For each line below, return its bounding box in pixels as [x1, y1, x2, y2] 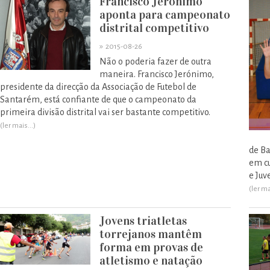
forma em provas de [99, 240, 203, 254]
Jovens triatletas [99, 213, 187, 228]
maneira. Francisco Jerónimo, [99, 69, 214, 79]
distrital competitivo [99, 20, 209, 35]
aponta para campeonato [99, 7, 230, 22]
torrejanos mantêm [99, 227, 202, 241]
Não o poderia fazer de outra [99, 57, 212, 66]
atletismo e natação [99, 253, 202, 268]
